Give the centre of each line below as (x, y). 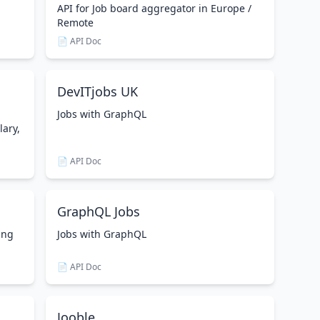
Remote (75, 22)
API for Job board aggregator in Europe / (154, 8)
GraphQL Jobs (99, 211)
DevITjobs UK (97, 91)
